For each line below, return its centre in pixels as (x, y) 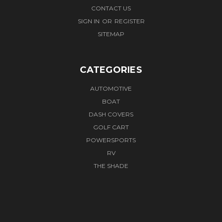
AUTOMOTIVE (111, 88)
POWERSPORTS (111, 140)
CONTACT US (111, 8)
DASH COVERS (111, 114)
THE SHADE (111, 166)
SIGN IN (89, 21)
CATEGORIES (111, 70)
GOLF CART (111, 127)
